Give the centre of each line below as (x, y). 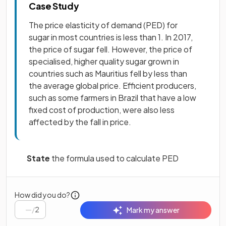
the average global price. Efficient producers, (112, 86)
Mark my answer (153, 210)
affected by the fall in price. (80, 122)
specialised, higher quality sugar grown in (104, 61)
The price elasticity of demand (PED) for (103, 25)
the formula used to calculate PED (116, 158)
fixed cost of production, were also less (102, 110)
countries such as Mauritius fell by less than (108, 73)
